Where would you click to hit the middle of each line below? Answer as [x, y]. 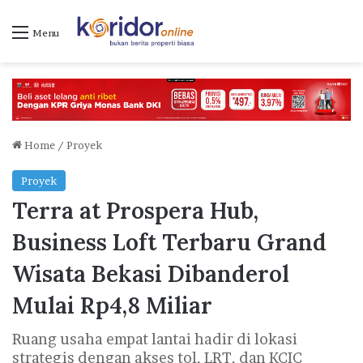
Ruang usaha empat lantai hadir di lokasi [155, 340]
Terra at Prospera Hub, [135, 211]
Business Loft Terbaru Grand [169, 243]
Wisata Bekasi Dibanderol [151, 274]
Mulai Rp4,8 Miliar [112, 306]
